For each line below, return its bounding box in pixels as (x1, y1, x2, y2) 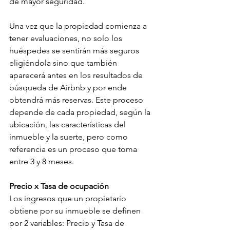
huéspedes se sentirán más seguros (9, 46, 141, 56)
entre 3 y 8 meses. (9, 157, 74, 167)
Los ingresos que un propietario (9, 194, 128, 204)
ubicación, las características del (9, 120, 128, 130)
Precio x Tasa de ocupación (9, 181, 109, 191)
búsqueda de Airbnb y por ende (9, 83, 129, 93)
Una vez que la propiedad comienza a (9, 21, 149, 31)
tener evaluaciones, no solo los (9, 33, 124, 44)
